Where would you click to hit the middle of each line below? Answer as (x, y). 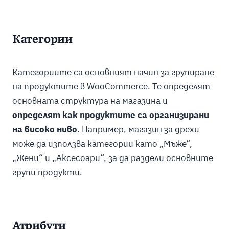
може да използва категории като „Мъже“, (102, 143)
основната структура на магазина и (90, 100)
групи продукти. (47, 172)
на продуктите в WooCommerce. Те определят (111, 86)
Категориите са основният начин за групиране (113, 72)
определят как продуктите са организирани (110, 115)
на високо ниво (44, 129)
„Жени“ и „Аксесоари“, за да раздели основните (112, 158)
